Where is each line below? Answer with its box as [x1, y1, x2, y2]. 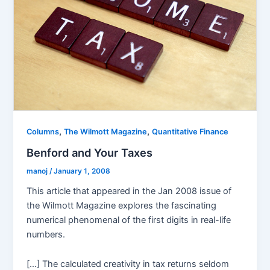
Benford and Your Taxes [27, 145, 153, 159]
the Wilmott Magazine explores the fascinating [27, 199, 217, 211]
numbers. [27, 228, 66, 240]
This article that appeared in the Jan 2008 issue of [27, 185, 232, 196]
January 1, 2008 [54, 166, 111, 175]
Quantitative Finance [152, 127, 229, 137]
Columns [27, 127, 60, 137]
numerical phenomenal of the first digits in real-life [27, 214, 231, 225]
